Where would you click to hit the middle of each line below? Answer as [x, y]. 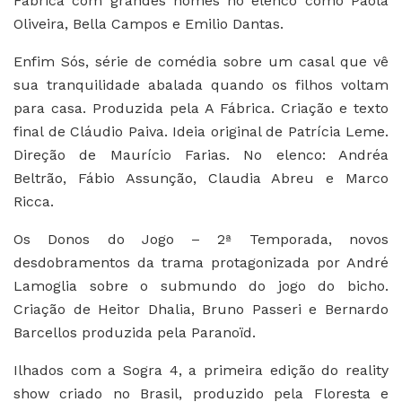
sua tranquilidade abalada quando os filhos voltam [201, 84]
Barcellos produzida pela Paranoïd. [135, 332]
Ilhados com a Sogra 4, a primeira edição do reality [201, 370]
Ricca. [34, 201]
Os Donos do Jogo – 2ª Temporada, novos [201, 239]
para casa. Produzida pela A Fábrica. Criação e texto [201, 108]
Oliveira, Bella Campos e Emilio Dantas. [149, 23]
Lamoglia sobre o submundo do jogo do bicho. [201, 285]
